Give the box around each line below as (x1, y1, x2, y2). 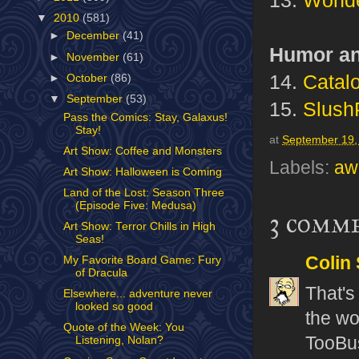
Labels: (269, 158, 334, 179)
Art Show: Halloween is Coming (63, 165, 222, 178)
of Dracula (75, 267, 127, 280)
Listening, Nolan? (75, 334, 163, 347)
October (67, 71, 111, 84)
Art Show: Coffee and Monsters (63, 144, 222, 157)
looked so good (75, 301, 153, 313)
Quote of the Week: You (63, 321, 184, 334)
